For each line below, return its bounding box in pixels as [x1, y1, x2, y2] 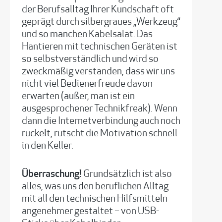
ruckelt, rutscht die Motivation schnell [22, 129, 177, 139]
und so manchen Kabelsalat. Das [22, 30, 153, 40]
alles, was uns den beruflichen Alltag [22, 182, 168, 192]
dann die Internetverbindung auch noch [22, 116, 180, 126]
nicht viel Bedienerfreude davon [22, 79, 153, 89]
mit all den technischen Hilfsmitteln [22, 194, 167, 204]
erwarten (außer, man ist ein [22, 92, 135, 102]
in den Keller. [22, 141, 73, 151]
